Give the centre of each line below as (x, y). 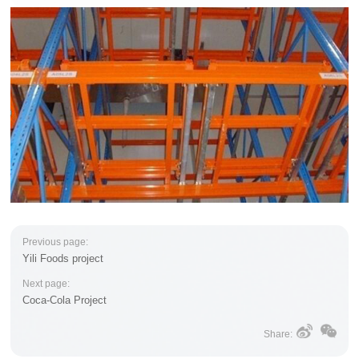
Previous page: (56, 242)
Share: (278, 334)
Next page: (46, 283)
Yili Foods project (63, 258)
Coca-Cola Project (65, 300)
